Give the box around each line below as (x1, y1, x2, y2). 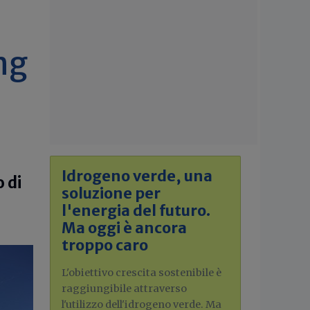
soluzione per (62, 184, 161, 203)
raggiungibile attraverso (62, 282, 187, 295)
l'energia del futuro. (62, 201, 210, 220)
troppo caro (62, 236, 148, 255)
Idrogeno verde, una (62, 167, 212, 185)
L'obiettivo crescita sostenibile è (62, 266, 221, 279)
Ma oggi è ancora (62, 219, 187, 237)
